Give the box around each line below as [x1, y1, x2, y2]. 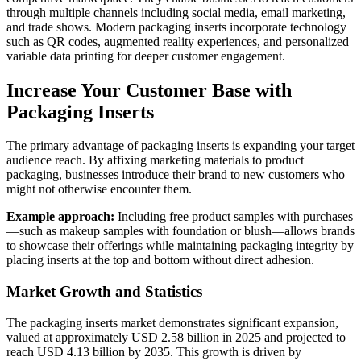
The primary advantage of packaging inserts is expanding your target [6, 139, 355, 153]
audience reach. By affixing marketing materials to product [6, 153, 304, 168]
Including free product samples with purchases [114, 210, 353, 224]
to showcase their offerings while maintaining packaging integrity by [6, 239, 354, 253]
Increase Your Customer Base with [6, 79, 292, 101]
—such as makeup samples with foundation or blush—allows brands [6, 224, 355, 239]
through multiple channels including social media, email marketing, [6, 5, 346, 19]
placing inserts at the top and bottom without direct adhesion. [6, 253, 314, 268]
